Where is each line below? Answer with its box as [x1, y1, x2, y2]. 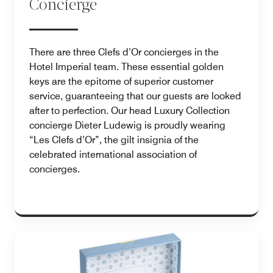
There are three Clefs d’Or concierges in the [29, 46, 219, 58]
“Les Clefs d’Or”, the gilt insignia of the [29, 133, 199, 146]
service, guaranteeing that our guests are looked [29, 90, 241, 102]
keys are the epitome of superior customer [29, 75, 213, 87]
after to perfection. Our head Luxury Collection [29, 104, 230, 116]
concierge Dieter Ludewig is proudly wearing [29, 119, 225, 131]
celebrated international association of [29, 148, 197, 160]
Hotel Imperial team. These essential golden [29, 60, 224, 73]
